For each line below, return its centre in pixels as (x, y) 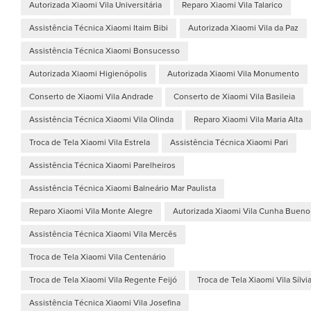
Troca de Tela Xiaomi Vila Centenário (98, 257)
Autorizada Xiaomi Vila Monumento (233, 74)
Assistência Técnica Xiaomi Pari (229, 143)
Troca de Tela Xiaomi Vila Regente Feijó (103, 280)
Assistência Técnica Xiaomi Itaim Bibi (99, 28)
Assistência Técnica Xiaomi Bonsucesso (104, 51)
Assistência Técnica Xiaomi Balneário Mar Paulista (123, 188)
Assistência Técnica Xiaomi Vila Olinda (101, 120)
